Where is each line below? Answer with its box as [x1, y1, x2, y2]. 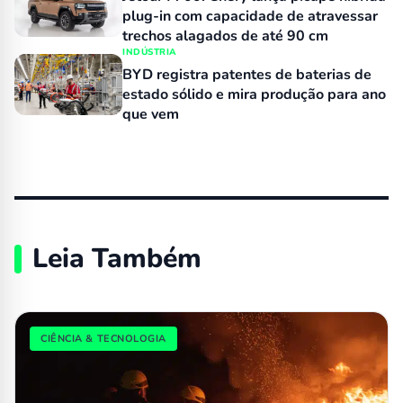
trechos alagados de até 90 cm [122, 25, 328, 46]
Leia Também [32, 239, 201, 277]
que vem [122, 103, 179, 124]
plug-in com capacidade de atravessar [122, 5, 378, 26]
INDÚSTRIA [122, 45, 177, 58]
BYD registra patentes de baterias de [122, 64, 372, 85]
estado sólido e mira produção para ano [122, 84, 386, 104]
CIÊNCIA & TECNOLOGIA [40, 331, 166, 345]
